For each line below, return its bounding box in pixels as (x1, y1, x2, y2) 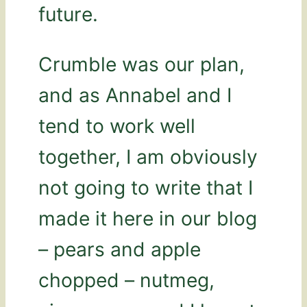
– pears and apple (38, 238, 201, 262)
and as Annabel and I (38, 84, 232, 108)
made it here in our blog (38, 207, 257, 231)
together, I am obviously (38, 145, 258, 169)
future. (38, 2, 98, 26)
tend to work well (38, 114, 195, 138)
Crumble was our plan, (38, 53, 245, 77)
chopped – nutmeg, (38, 269, 214, 293)
